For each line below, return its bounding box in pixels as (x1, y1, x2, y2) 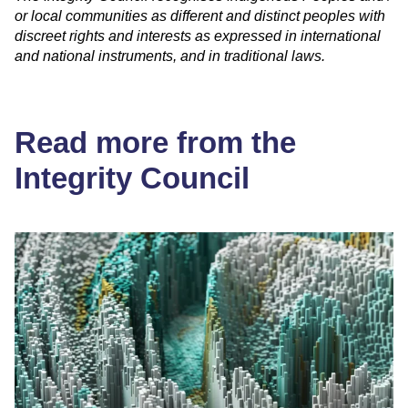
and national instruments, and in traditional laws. (15, 48, 325, 65)
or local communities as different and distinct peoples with (15, 8, 385, 25)
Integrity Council (15, 161, 250, 196)
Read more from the (15, 126, 296, 160)
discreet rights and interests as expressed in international (15, 28, 381, 45)
